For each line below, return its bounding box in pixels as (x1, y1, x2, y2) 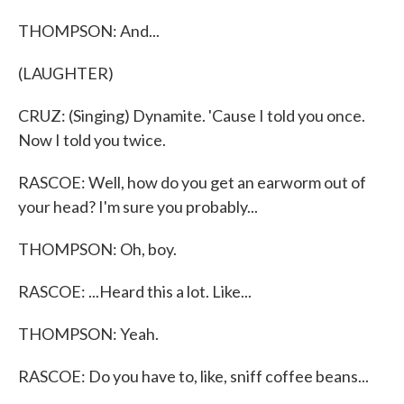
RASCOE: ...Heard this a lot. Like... (18, 281, 252, 301)
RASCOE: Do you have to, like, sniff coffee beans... (18, 366, 369, 386)
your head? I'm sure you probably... (18, 197, 258, 216)
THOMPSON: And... (18, 21, 160, 41)
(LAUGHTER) (18, 63, 114, 83)
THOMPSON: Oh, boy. (18, 239, 177, 259)
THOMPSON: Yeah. (18, 324, 159, 344)
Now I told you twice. (18, 130, 166, 150)
